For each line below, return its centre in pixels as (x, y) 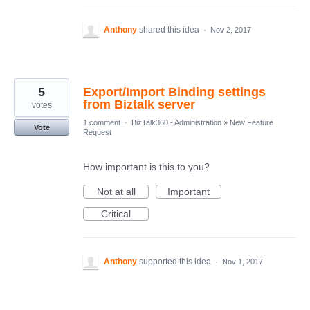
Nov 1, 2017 (243, 262)
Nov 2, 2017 (231, 30)
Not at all (116, 192)
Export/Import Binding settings (174, 92)
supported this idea (176, 262)
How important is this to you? (146, 167)
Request (97, 132)
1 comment (102, 122)
